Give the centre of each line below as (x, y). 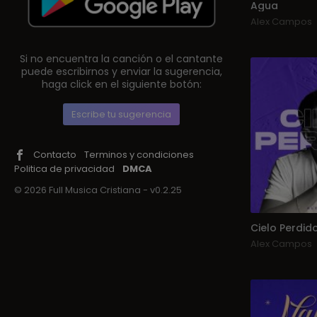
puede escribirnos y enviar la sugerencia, (121, 71)
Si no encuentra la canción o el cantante (122, 58)
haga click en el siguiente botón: (121, 84)
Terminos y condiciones (139, 154)
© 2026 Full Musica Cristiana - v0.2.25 (98, 190)
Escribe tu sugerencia (122, 114)
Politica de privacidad (64, 168)
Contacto (55, 154)
